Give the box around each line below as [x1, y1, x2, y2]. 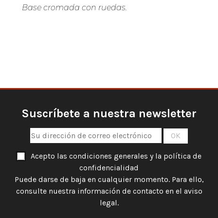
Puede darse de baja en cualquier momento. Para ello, [14, 175, 204, 184]
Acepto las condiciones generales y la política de [30, 151, 201, 161]
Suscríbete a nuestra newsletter [21, 107, 197, 121]
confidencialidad [79, 163, 139, 173]
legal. [99, 198, 119, 208]
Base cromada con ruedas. [22, 3, 127, 13]
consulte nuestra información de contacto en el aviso [16, 186, 202, 196]
